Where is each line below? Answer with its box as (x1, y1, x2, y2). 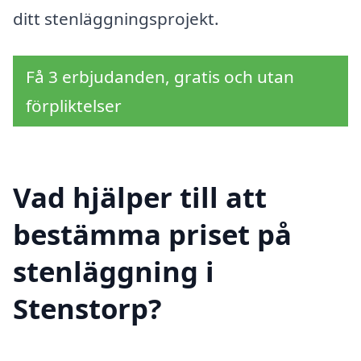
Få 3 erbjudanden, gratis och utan (26, 65, 294, 89)
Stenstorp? (13, 288, 162, 327)
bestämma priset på (13, 214, 292, 253)
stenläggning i (13, 251, 214, 290)
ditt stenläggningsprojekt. (13, 7, 219, 31)
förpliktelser (26, 94, 122, 118)
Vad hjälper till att (13, 177, 267, 216)
